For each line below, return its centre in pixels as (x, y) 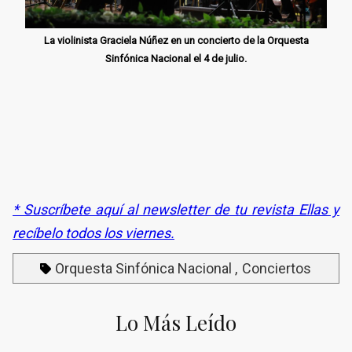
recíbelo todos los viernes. (93, 233)
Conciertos (277, 268)
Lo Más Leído (176, 322)
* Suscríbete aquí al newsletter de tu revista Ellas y (176, 209)
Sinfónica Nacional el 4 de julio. (176, 58)
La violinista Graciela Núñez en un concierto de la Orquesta (176, 40)
